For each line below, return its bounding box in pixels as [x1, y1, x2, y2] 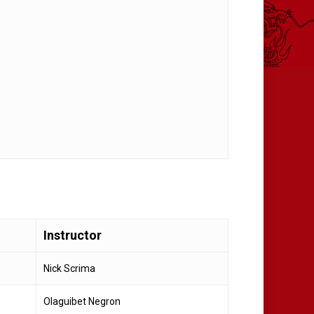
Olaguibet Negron [43, 295, 121, 307]
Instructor [43, 227, 102, 243]
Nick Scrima [43, 262, 95, 274]
